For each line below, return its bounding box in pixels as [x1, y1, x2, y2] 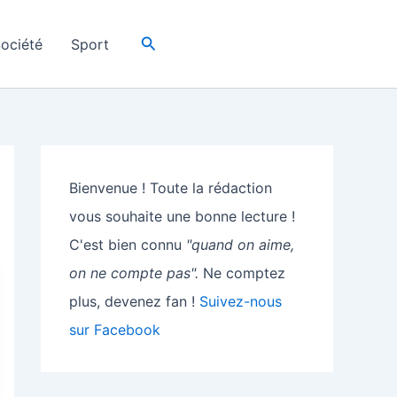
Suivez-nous [199, 292, 282, 310]
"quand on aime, [186, 236, 294, 253]
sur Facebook [69, 321, 160, 339]
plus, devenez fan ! [69, 292, 199, 310]
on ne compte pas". [69, 264, 198, 282]
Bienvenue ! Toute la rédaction [69, 179, 272, 197]
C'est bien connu [69, 236, 186, 253]
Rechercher [139, 32, 227, 51]
